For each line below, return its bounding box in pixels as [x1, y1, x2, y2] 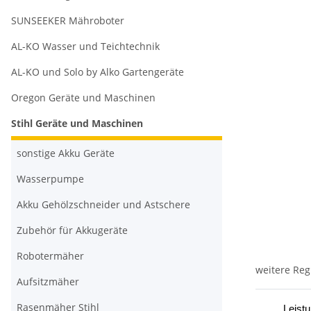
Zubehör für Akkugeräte [17, 224, 128, 237]
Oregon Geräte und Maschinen [11, 91, 155, 105]
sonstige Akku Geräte [17, 146, 115, 160]
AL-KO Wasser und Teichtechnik [11, 40, 160, 53]
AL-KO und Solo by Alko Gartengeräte [11, 65, 184, 79]
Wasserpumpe [17, 172, 84, 186]
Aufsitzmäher [17, 275, 79, 289]
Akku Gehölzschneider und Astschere [17, 198, 190, 212]
